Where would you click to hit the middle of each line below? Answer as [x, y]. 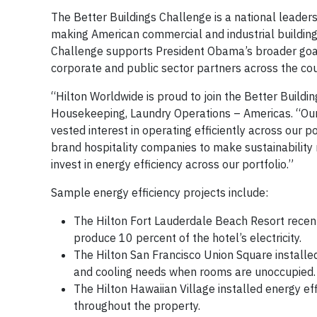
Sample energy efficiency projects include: [160, 192]
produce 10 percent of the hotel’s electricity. [188, 238]
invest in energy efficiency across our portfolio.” [172, 164]
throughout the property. [137, 306]
